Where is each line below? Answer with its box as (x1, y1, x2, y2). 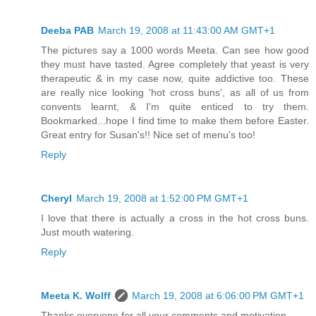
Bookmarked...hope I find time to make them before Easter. (41, 114, 309, 126)
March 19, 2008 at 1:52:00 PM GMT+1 (76, 192, 248, 204)
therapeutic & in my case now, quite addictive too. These (41, 72, 309, 84)
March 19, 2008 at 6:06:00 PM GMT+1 (132, 289, 304, 301)
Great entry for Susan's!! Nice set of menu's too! (41, 128, 255, 140)
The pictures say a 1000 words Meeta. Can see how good (41, 44, 309, 56)
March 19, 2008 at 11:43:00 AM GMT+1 (98, 24, 275, 36)
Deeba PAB (41, 24, 94, 36)
